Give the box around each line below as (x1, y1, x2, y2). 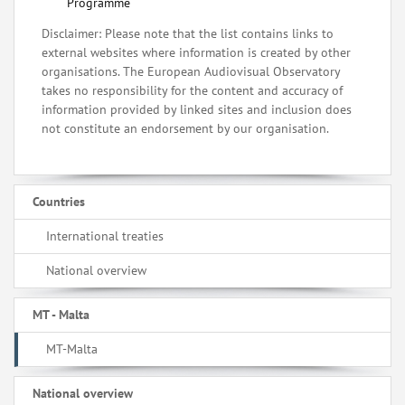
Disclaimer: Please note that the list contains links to (42, 24, 334, 42)
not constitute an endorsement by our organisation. (42, 119, 332, 137)
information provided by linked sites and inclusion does (42, 100, 352, 118)
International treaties (46, 227, 164, 244)
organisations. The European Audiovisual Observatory (42, 62, 340, 80)
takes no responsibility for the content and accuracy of (42, 81, 343, 99)
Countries (33, 193, 85, 210)
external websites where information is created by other (42, 43, 351, 61)
